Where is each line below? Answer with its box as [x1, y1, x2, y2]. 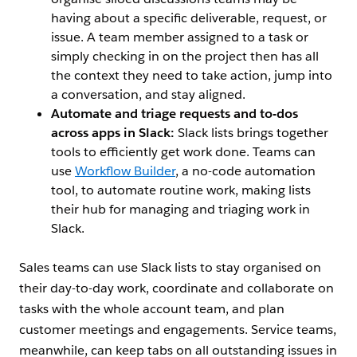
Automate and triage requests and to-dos [51, 105, 298, 123]
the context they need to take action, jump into [51, 67, 332, 84]
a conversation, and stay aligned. [51, 86, 249, 104]
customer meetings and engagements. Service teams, [19, 321, 336, 339]
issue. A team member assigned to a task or [51, 29, 308, 46]
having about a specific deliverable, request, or [51, 10, 327, 27]
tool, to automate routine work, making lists [51, 182, 311, 199]
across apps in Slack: [51, 124, 178, 142]
